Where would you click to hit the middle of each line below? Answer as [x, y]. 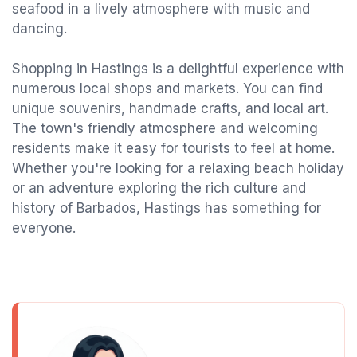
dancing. [39, 29]
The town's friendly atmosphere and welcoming [165, 128]
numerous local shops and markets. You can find [167, 88]
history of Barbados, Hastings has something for [167, 208]
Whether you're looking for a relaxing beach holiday [178, 168]
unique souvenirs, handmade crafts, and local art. [170, 108]
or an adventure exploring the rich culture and [159, 188]
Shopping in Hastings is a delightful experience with [178, 69]
